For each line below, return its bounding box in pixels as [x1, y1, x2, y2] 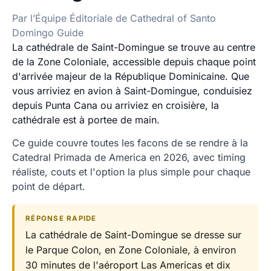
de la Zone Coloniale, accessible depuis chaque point [12, 56, 256, 68]
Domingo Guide [12, 27, 83, 39]
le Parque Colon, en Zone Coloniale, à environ [25, 243, 236, 256]
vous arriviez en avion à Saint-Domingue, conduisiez [12, 85, 252, 97]
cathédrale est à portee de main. [12, 114, 160, 126]
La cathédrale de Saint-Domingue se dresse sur [25, 228, 241, 241]
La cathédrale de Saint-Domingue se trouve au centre [12, 41, 255, 53]
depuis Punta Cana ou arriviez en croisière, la [12, 99, 219, 111]
